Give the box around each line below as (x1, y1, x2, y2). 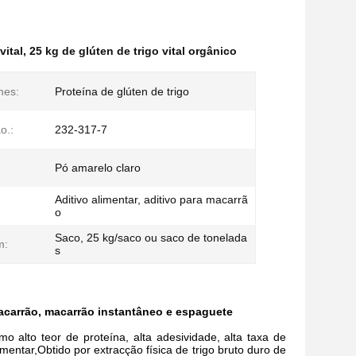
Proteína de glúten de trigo (55, 85, 189, 98)
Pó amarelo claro (55, 161, 141, 174)
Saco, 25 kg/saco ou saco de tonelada (55, 231, 247, 244)
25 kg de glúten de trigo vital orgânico (29, 44, 237, 57)
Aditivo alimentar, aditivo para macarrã (55, 193, 248, 206)
